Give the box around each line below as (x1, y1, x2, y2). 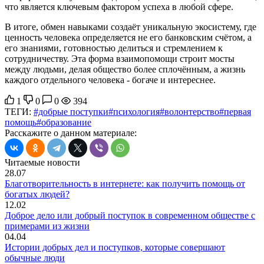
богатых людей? (5, 189, 70, 200)
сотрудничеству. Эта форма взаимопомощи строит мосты (5, 54, 235, 64)
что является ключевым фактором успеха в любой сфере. (5, 2, 233, 12)
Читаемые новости (5, 157, 80, 168)
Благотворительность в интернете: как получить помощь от (5, 179, 245, 189)
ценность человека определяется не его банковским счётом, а (5, 32, 252, 43)
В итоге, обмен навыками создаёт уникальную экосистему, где (5, 22, 256, 32)
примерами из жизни (5, 221, 90, 232)
